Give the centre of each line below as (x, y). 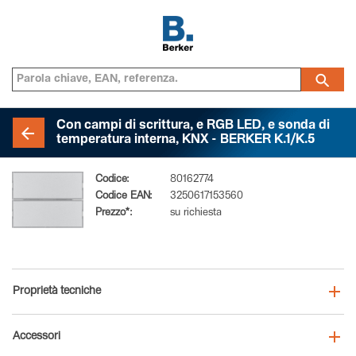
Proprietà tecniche (57, 292)
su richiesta (196, 213)
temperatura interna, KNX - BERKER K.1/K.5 (186, 141)
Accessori (37, 337)
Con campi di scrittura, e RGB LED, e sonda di (193, 126)
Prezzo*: (114, 213)
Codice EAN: (124, 197)
